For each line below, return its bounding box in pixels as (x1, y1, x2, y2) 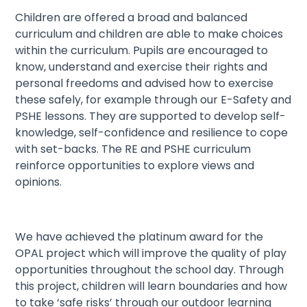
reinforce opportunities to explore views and (15, 158, 255, 174)
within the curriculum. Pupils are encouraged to (15, 42, 269, 59)
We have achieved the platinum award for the (15, 229, 264, 245)
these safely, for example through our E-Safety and (15, 92, 292, 108)
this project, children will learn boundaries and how (15, 278, 288, 295)
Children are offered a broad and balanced (15, 10, 248, 26)
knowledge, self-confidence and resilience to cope (15, 125, 288, 141)
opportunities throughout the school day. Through (15, 262, 284, 278)
